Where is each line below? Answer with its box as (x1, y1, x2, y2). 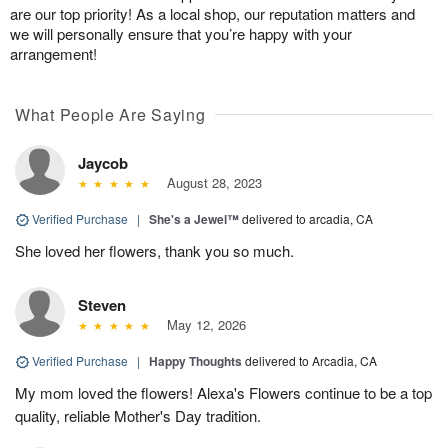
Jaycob (78, 151, 128, 174)
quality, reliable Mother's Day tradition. (15, 404, 261, 426)
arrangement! (10, 42, 97, 64)
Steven (78, 293, 126, 316)
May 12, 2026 (158, 314, 246, 334)
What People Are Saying (15, 102, 206, 126)
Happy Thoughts (149, 351, 242, 370)
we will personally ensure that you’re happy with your (10, 22, 352, 44)
